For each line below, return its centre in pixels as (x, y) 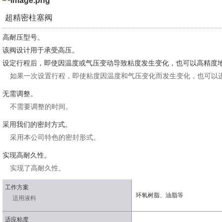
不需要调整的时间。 (41, 107)
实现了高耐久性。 (38, 168)
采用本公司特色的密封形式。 (55, 137)
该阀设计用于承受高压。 (41, 50)
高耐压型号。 (23, 37)
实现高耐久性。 (27, 155)
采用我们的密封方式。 (37, 124)
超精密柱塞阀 (29, 18)
